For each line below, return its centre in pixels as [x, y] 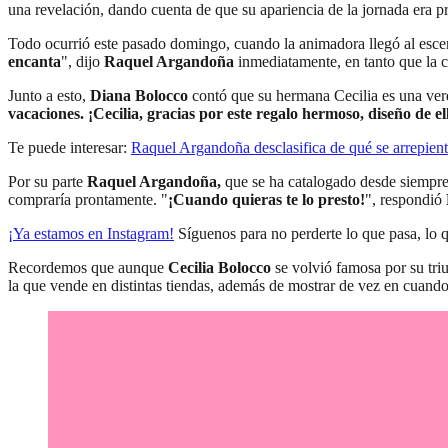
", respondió [405, 200]
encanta [34, 62]
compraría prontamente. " [88, 200]
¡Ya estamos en [57, 234]
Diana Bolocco [139, 96]
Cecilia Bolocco [221, 268]
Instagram [138, 234]
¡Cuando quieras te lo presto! [266, 200]
